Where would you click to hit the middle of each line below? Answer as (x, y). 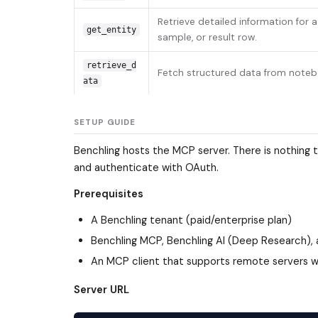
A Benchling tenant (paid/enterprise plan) (191, 220)
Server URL (102, 289)
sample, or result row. (207, 38)
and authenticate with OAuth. (146, 168)
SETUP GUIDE (105, 123)
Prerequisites (109, 194)
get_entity (111, 30)
